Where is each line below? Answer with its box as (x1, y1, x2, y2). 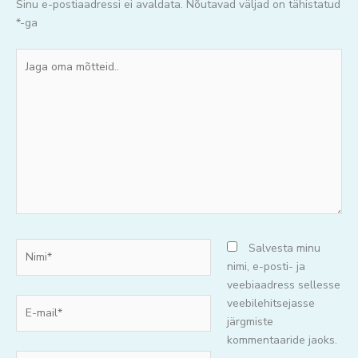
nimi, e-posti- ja (227, 258, 305, 274)
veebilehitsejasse (227, 295, 315, 311)
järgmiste (227, 313, 273, 329)
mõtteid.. (15, 86, 58, 101)
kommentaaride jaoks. (227, 332, 337, 348)
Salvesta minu (249, 240, 320, 256)
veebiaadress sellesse (227, 276, 340, 292)
